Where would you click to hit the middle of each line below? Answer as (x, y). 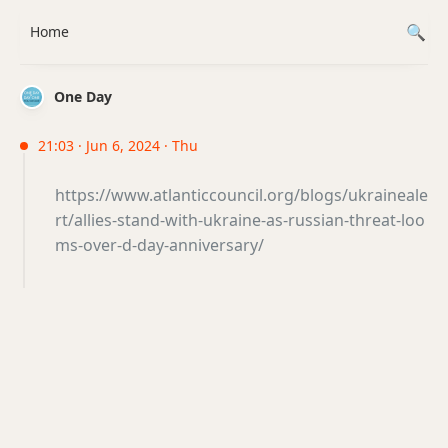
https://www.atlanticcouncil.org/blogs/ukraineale (241, 195)
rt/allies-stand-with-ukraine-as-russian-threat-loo (240, 220)
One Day (83, 96)
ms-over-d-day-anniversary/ (159, 245)
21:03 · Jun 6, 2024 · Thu (118, 145)
